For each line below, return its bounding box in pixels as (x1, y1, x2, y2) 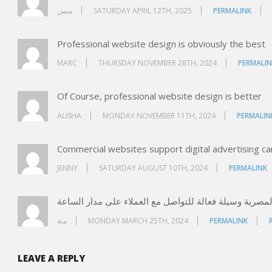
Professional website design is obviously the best (57, 37, 265, 50)
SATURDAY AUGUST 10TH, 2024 (99, 163, 208, 173)
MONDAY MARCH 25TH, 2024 (88, 215, 188, 226)
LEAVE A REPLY (18, 251, 85, 264)
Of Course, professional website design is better (57, 90, 262, 102)
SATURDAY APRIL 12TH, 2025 (93, 5, 192, 16)
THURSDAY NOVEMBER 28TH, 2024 (98, 58, 217, 68)
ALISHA (57, 110, 81, 121)
